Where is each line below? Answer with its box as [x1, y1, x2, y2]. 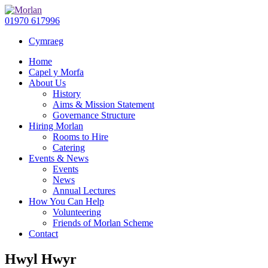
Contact [29, 229, 58, 239]
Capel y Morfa [29, 67, 84, 77]
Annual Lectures [53, 185, 115, 196]
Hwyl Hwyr [5, 251, 77, 267]
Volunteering [53, 207, 101, 217]
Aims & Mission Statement [53, 99, 154, 109]
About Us [29, 78, 66, 88]
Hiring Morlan [29, 121, 83, 131]
